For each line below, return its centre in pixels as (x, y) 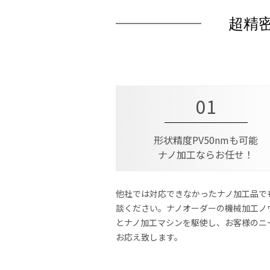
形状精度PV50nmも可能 (206, 140)
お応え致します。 (149, 237)
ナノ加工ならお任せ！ (206, 154)
